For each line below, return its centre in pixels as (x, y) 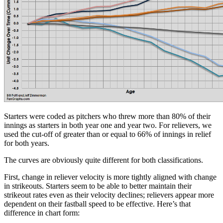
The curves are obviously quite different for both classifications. (104, 160)
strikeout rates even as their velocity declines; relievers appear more (109, 195)
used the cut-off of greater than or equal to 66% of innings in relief (108, 134)
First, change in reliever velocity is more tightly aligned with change (110, 177)
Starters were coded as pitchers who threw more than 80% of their (107, 116)
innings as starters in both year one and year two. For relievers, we (108, 125)
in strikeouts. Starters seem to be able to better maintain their (98, 186)
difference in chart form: (42, 213)
